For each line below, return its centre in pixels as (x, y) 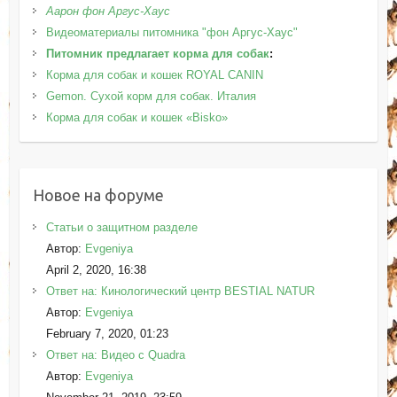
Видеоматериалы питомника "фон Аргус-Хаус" (171, 32)
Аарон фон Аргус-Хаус (108, 11)
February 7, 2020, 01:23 (107, 333)
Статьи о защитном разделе (121, 227)
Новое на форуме (98, 195)
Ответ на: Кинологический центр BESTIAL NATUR (180, 291)
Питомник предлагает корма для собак (157, 53)
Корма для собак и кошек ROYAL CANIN (154, 74)
